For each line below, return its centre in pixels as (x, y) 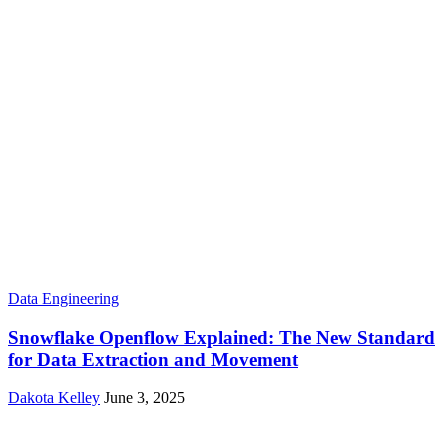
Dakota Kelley (54, 398)
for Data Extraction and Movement (153, 359)
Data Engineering (63, 298)
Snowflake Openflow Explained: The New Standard (221, 337)
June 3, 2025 (144, 398)
